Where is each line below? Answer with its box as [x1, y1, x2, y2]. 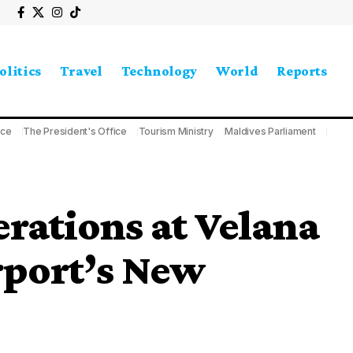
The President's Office [23, 125, 127, 137]
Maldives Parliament [225, 125, 316, 137]
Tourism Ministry [138, 125, 214, 137]
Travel [59, 62, 102, 79]
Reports [277, 62, 327, 79]
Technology [121, 62, 198, 79]
